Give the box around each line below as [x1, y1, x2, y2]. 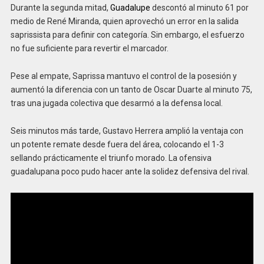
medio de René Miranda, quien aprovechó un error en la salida [10, 16, 239, 27]
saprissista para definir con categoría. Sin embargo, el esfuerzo [10, 30, 245, 40]
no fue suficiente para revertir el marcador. [10, 44, 169, 54]
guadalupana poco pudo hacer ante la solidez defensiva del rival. [10, 167, 249, 176]
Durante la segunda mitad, [10, 3, 110, 13]
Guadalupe [110, 3, 150, 13]
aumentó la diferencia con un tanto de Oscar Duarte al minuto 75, [10, 85, 252, 95]
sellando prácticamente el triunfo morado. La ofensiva [10, 153, 212, 163]
